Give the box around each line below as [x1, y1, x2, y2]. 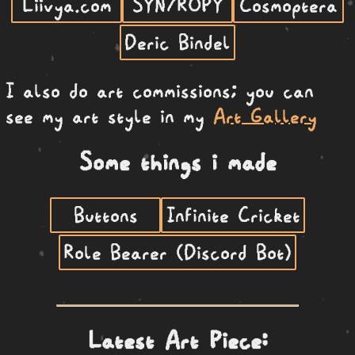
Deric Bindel [124, 33, 231, 52]
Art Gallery [213, 107, 317, 125]
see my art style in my [6, 107, 213, 125]
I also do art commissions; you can [6, 82, 314, 100]
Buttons [73, 206, 138, 224]
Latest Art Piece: [87, 330, 268, 351]
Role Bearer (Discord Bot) [63, 243, 292, 261]
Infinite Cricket [166, 206, 300, 224]
